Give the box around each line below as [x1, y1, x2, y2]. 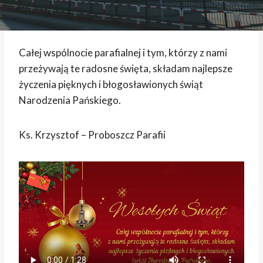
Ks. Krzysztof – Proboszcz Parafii [19, 129, 166, 141]
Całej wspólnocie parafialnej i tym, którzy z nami [19, 46, 227, 59]
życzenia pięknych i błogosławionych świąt [19, 78, 203, 90]
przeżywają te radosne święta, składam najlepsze [19, 62, 232, 75]
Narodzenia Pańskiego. [19, 94, 121, 106]
